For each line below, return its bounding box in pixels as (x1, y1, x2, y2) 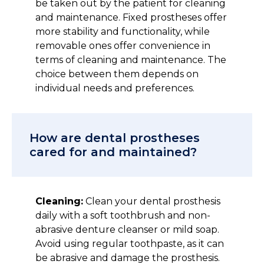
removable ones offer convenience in (35, 40, 210, 51)
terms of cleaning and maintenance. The (35, 54, 226, 65)
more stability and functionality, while (35, 26, 210, 37)
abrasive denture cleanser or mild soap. (35, 224, 219, 235)
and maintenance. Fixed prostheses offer (35, 12, 227, 23)
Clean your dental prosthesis (83, 196, 220, 207)
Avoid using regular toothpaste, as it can (35, 238, 224, 249)
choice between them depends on (35, 68, 199, 80)
